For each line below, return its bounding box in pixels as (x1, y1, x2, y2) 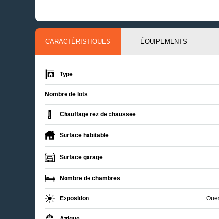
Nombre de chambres (60, 175, 120, 182)
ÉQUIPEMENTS (140, 37, 187, 45)
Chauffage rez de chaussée (60, 110, 136, 118)
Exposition (60, 195, 89, 202)
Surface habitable (60, 131, 109, 139)
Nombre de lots (45, 90, 88, 98)
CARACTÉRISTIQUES (45, 37, 111, 45)
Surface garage (60, 153, 103, 161)
